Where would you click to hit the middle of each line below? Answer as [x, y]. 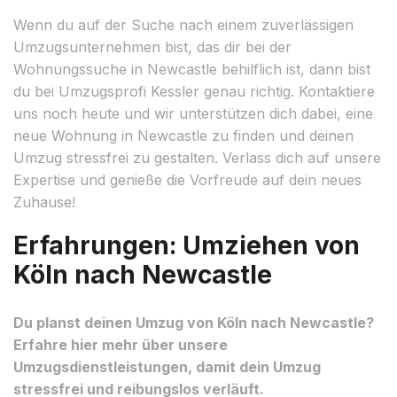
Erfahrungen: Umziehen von [187, 245]
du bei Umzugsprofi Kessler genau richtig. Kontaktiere [194, 91]
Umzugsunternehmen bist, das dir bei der [152, 47]
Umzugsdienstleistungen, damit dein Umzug [167, 366]
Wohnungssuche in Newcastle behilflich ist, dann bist [192, 69]
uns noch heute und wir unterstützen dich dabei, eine [193, 113]
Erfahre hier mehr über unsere [121, 344]
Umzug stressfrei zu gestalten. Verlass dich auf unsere [197, 157]
